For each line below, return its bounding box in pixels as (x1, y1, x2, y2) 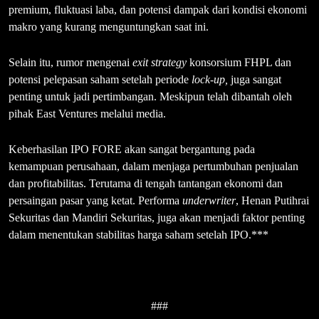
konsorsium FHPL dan (187, 56, 291, 69)
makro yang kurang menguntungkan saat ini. (9, 21, 209, 33)
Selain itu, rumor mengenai (9, 56, 132, 69)
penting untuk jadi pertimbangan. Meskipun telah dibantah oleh (9, 90, 292, 103)
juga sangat (228, 73, 281, 86)
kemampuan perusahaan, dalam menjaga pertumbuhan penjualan (9, 160, 298, 173)
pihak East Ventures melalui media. (9, 108, 166, 120)
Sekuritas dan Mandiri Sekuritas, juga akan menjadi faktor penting (9, 211, 305, 224)
